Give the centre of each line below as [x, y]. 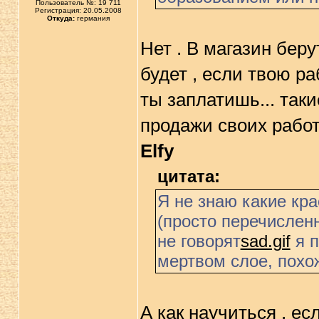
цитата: [188, 176]
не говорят [199, 241]
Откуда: [61, 18]
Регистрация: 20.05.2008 [78, 10]
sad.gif [265, 241]
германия [92, 18]
